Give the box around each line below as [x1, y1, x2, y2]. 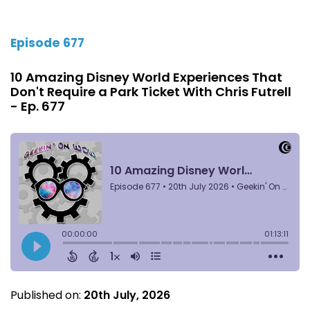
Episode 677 [10, 34, 84, 51]
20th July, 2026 [84, 286, 170, 303]
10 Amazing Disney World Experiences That [10, 68, 282, 86]
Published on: [10, 286, 84, 303]
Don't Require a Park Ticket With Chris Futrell [10, 82, 291, 100]
